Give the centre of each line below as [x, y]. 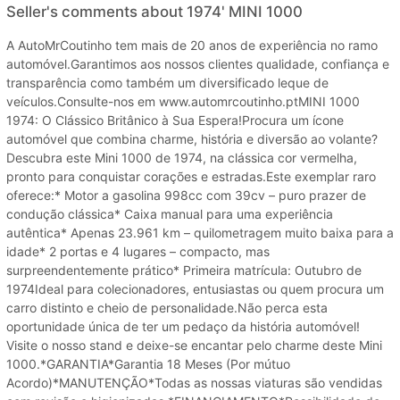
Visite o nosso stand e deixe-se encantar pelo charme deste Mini [194, 345]
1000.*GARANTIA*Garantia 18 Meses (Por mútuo [148, 363]
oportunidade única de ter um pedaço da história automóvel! [183, 326]
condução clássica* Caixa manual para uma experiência [170, 213]
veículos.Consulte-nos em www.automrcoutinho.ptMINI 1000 [183, 101]
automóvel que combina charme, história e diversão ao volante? [192, 138]
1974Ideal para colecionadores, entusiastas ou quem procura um [195, 288]
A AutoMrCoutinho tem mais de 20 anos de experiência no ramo [192, 45]
